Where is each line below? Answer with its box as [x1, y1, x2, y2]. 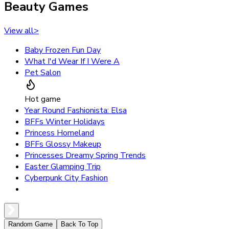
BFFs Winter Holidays [25, 116, 105, 128]
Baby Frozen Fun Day [25, 44, 101, 56]
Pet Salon [25, 67, 61, 79]
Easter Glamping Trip [25, 161, 101, 173]
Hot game [25, 94, 61, 105]
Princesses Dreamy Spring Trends [25, 150, 146, 162]
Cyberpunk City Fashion [25, 172, 108, 184]
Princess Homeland [25, 127, 94, 139]
